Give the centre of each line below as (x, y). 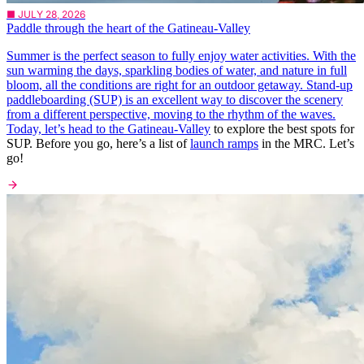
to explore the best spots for (282, 129)
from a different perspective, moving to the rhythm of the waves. (171, 115)
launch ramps (224, 144)
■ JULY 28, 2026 (46, 15)
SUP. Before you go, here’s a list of (98, 144)
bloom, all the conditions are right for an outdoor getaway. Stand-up (180, 85)
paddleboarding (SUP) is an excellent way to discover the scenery (175, 100)
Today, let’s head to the (67, 129)
